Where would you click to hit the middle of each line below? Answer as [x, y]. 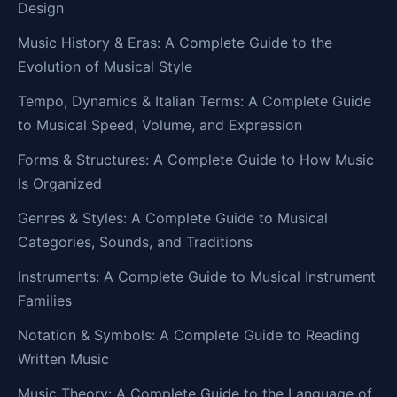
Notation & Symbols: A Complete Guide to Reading [189, 335]
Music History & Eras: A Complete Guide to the [175, 42]
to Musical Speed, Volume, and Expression [160, 125]
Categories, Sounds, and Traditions [135, 241]
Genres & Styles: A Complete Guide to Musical [173, 218]
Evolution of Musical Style [105, 66]
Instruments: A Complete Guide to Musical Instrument [197, 276]
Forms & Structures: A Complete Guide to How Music [196, 159]
